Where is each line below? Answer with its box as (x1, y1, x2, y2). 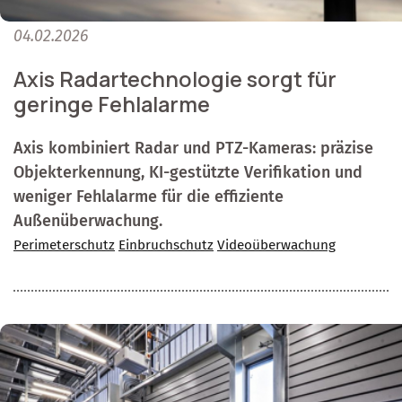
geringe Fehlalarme (13, 90, 210, 119)
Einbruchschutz (118, 237, 214, 254)
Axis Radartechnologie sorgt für (13, 65, 336, 94)
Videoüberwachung (217, 237, 336, 254)
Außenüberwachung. (13, 211, 162, 232)
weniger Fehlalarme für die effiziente (13, 187, 284, 207)
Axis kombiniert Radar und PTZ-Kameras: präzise (13, 138, 373, 159)
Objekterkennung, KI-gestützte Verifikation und (13, 162, 363, 183)
